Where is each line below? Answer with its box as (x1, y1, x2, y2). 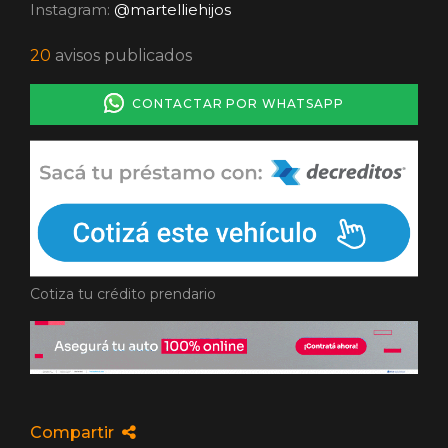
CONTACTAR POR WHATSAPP (124, 95, 344, 111)
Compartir (30, 422, 122, 442)
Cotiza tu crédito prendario (30, 285, 216, 304)
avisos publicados (51, 45, 192, 65)
